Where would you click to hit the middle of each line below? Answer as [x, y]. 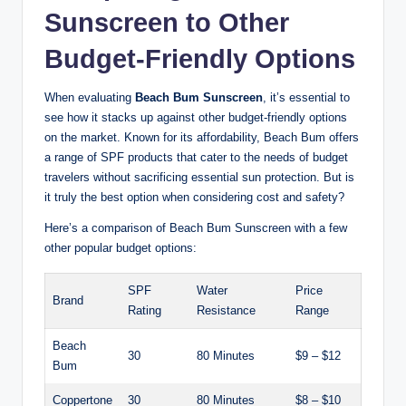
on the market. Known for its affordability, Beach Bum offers [202, 138]
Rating [145, 311]
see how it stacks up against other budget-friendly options [196, 118]
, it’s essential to [306, 98]
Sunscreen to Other [167, 23]
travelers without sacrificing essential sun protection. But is [199, 178]
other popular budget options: [121, 248]
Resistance [226, 311]
